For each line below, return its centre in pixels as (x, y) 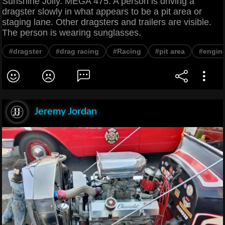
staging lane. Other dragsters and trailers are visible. (107, 22)
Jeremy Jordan (66, 112)
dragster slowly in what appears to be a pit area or (102, 12)
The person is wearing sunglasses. (72, 33)
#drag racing (77, 51)
